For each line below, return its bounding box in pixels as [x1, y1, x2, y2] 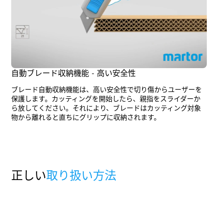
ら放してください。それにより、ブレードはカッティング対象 [11, 105, 201, 112]
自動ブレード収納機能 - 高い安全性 [11, 70, 136, 78]
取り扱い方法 [46, 170, 116, 182]
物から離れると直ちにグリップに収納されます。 [11, 114, 161, 122]
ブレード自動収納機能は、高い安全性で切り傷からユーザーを [11, 87, 202, 94]
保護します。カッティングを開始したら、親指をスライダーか [11, 96, 200, 103]
